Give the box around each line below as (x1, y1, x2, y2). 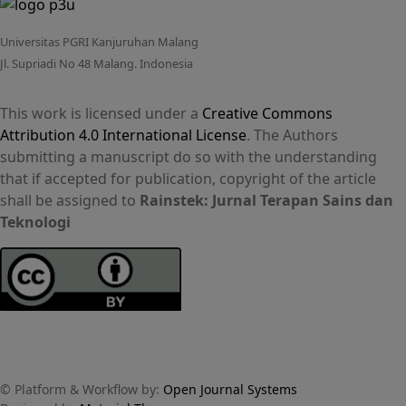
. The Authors (246, 125, 338, 146)
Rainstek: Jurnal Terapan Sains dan (140, 190, 393, 211)
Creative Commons (202, 103, 333, 124)
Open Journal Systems (163, 381, 297, 399)
